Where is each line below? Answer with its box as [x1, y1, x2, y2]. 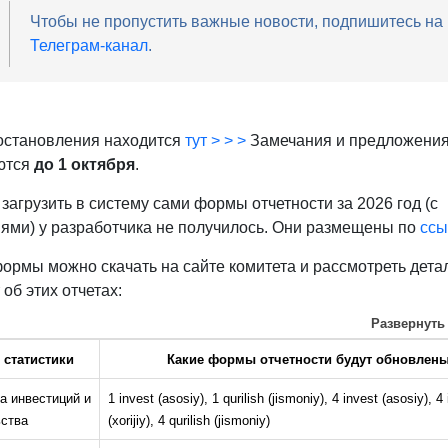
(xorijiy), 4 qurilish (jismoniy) [107, 413, 270, 429]
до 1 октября [33, 156, 135, 174]
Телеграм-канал [29, 37, 148, 55]
